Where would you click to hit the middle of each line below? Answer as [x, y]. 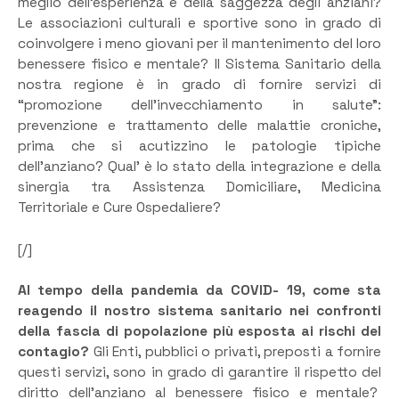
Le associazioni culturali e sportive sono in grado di [199, 24]
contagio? [56, 352]
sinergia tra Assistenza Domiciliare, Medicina [199, 187]
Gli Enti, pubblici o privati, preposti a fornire [237, 352]
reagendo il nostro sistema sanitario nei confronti [199, 311]
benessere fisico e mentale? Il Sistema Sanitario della [199, 65]
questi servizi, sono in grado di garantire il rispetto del [199, 372]
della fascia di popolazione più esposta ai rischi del [199, 331]
